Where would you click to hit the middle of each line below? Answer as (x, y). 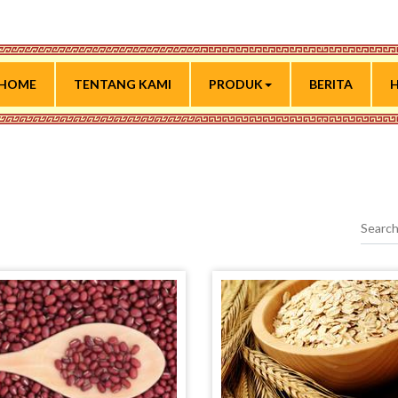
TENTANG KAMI (123, 84)
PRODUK (236, 84)
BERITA (331, 84)
